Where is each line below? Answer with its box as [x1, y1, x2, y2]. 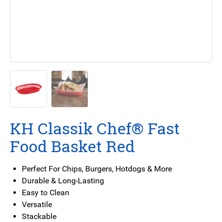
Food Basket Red [10, 135, 135, 157]
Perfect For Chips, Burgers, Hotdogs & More [22, 164, 172, 174]
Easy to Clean [22, 188, 69, 198]
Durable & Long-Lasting [22, 176, 104, 186]
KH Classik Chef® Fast [10, 117, 180, 139]
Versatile [22, 200, 52, 210]
